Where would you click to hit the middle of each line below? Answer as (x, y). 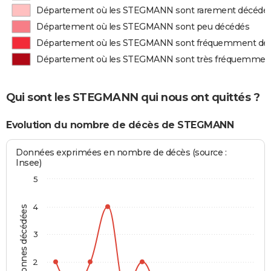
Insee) (29, 163)
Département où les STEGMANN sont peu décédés (143, 27)
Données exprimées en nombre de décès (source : (121, 153)
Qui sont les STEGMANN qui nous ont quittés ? (133, 97)
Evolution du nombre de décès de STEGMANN (120, 125)
